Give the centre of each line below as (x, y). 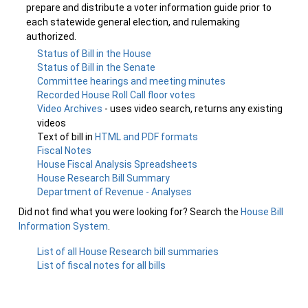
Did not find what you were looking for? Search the (130, 212)
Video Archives (71, 109)
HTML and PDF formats (147, 137)
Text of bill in (66, 137)
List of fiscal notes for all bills (102, 265)
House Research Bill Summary (104, 178)
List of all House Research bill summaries (128, 252)
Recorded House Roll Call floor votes (117, 95)
